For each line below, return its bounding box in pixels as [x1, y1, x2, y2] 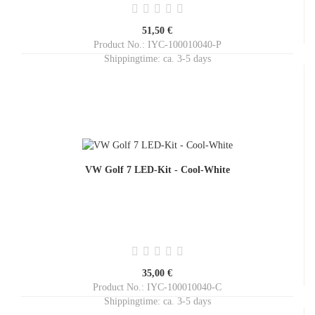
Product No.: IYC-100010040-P [93, 39, 221, 50]
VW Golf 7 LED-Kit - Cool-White [84, 165, 230, 175]
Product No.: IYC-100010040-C [93, 282, 221, 292]
